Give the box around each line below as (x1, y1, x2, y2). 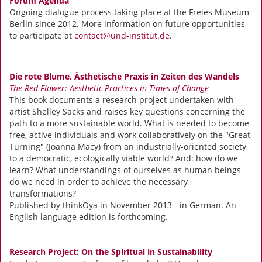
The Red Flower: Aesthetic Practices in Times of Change (9, 82, 209, 94)
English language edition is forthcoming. (9, 211, 168, 222)
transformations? (9, 187, 76, 199)
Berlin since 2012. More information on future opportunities (9, 18, 245, 29)
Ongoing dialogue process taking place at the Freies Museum (9, 6, 249, 18)
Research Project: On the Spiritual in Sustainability (9, 246, 212, 257)
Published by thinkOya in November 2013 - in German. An (9, 199, 236, 211)
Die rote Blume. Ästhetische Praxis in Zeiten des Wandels (9, 70, 239, 82)
